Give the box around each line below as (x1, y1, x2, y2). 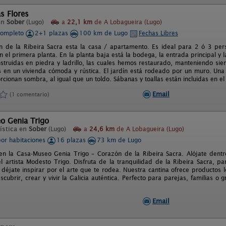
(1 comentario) (10, 90, 49, 98)
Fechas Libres (139, 29, 178, 37)
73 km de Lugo (97, 136, 141, 144)
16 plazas (56, 136, 88, 144)
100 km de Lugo (79, 29, 130, 37)
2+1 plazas (35, 29, 70, 37)
